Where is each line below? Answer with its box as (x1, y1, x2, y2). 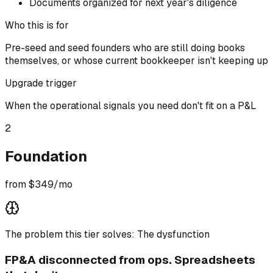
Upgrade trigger (5, 77, 77, 90)
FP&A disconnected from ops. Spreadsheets (5, 252, 255, 268)
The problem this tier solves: (5, 227, 137, 241)
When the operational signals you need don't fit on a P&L (5, 99, 257, 113)
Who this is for (5, 19, 69, 32)
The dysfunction (137, 227, 210, 241)
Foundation (5, 146, 87, 166)
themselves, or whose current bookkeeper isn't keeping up (5, 54, 268, 68)
